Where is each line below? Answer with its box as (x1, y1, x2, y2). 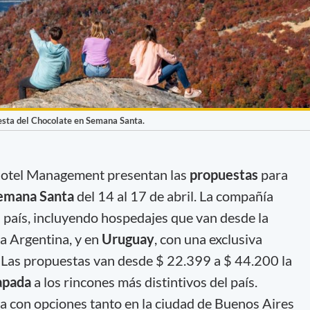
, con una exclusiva (154, 230, 262, 247)
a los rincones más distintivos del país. (33, 273, 263, 290)
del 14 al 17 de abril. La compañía (76, 187, 273, 204)
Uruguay (101, 230, 154, 247)
